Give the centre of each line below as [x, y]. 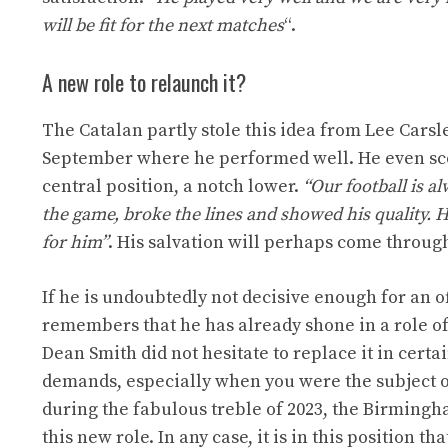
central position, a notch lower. [172, 186]
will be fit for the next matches [163, 25]
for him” [75, 242]
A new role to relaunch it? [144, 82]
